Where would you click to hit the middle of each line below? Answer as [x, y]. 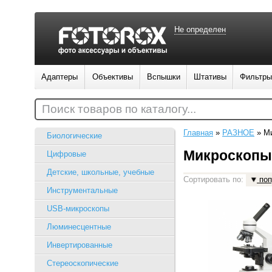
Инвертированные [80, 245]
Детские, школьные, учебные [100, 172]
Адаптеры [59, 77]
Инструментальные [82, 190]
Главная [198, 133]
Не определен [200, 29]
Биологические [74, 136]
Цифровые [66, 154]
